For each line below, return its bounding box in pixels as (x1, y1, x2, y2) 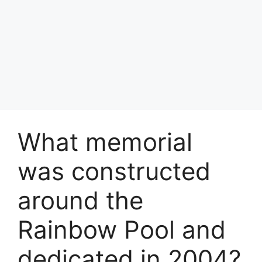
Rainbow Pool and (18, 215, 226, 244)
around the (18, 185, 143, 215)
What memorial (18, 127, 192, 157)
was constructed (18, 156, 211, 186)
